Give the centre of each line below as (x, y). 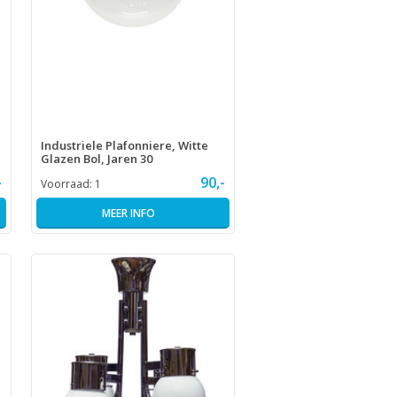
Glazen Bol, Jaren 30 (96, 158)
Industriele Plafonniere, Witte (124, 145)
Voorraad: (67, 183)
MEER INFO (128, 213)
